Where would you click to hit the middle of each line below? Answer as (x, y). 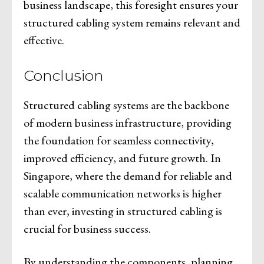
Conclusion (64, 75)
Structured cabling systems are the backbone (126, 105)
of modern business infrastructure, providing (128, 122)
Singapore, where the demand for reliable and (128, 175)
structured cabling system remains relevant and (132, 22)
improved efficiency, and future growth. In (122, 158)
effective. (44, 40)
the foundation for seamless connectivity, (119, 140)
